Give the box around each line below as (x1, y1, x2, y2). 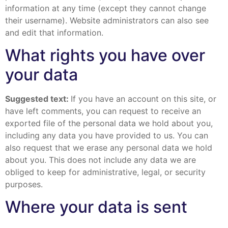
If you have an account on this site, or (71, 94, 216, 104)
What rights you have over (5, 45, 205, 66)
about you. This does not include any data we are (5, 155, 196, 165)
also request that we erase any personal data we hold (5, 142, 212, 153)
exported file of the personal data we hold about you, (5, 118, 213, 129)
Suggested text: (5, 94, 71, 104)
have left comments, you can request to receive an (5, 106, 201, 117)
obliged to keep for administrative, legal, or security (5, 167, 206, 178)
